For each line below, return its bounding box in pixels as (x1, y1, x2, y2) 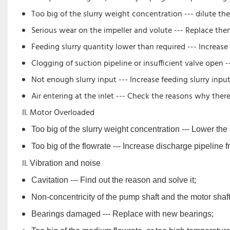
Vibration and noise (29, 159, 101, 168)
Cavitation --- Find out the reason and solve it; (31, 176, 197, 185)
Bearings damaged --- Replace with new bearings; (31, 209, 214, 219)
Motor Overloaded (29, 106, 94, 120)
